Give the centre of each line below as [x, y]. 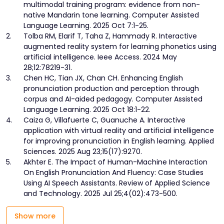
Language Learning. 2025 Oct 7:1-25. [86, 26]
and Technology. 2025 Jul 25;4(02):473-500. [100, 194]
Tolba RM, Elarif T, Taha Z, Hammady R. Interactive [110, 36]
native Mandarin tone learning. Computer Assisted [111, 15]
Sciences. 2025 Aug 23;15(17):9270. [83, 152]
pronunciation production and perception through [111, 89]
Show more [35, 216]
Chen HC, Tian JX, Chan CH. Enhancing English [103, 78]
